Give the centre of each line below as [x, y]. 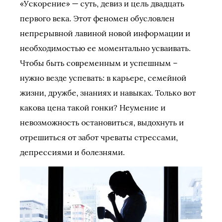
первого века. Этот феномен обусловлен [97, 18]
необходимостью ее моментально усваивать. [105, 48]
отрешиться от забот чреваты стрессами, [99, 137]
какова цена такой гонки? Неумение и [93, 107]
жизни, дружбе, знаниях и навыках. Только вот [108, 92]
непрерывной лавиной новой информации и [105, 33]
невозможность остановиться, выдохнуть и [102, 122]
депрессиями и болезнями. [72, 152]
